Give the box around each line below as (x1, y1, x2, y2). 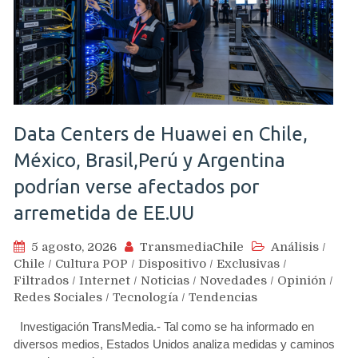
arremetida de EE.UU (14, 202, 194, 224)
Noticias (141, 273, 189, 288)
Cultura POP (55, 257, 128, 271)
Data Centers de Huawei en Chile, (14, 123, 308, 145)
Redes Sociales (14, 290, 102, 304)
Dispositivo (138, 257, 206, 271)
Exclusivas (217, 257, 280, 271)
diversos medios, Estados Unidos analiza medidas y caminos (14, 337, 335, 351)
